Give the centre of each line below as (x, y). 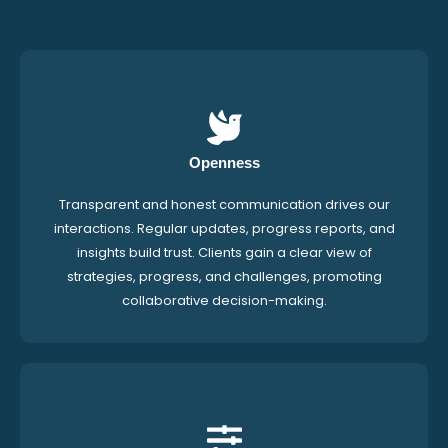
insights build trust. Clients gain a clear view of (224, 253)
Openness (224, 163)
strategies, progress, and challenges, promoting (224, 277)
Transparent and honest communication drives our (224, 205)
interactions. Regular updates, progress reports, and (224, 229)
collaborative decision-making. (224, 301)
